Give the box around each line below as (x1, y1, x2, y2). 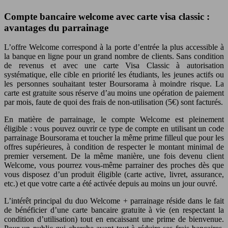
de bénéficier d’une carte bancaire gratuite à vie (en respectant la (4, 206, 224, 215)
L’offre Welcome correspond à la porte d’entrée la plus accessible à (4, 43, 224, 52)
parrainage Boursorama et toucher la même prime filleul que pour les (4, 133, 224, 142)
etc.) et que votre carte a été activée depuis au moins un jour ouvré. (4, 179, 217, 188)
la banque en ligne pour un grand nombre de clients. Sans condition (4, 52, 224, 61)
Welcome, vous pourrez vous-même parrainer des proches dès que (4, 161, 224, 170)
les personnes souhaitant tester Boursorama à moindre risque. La (4, 79, 224, 89)
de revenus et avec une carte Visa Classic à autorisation (4, 61, 224, 70)
